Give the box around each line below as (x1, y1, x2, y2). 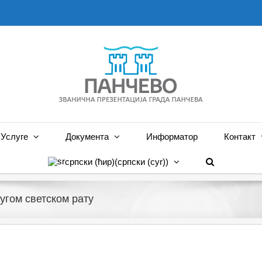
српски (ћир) (65, 156, 115, 167)
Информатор (146, 131, 198, 142)
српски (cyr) (118, 156, 166, 167)
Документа (65, 131, 109, 142)
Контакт (223, 131, 256, 142)
